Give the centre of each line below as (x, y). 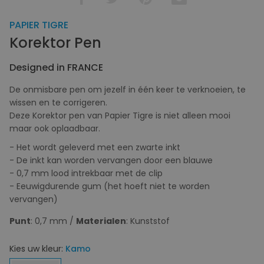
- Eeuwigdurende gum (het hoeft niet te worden (110, 186)
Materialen (101, 221)
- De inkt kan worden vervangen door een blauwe (111, 160)
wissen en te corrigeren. (58, 102)
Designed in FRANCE (56, 67)
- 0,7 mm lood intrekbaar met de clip (86, 173)
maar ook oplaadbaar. (55, 128)
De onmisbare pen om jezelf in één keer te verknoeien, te (128, 89)
